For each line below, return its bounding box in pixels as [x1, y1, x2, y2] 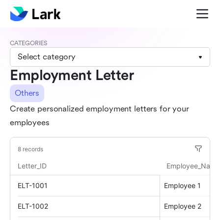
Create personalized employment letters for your [10, 104, 189, 113]
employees [10, 118, 50, 127]
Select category [18, 52, 76, 61]
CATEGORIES [10, 40, 47, 47]
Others [15, 88, 40, 98]
